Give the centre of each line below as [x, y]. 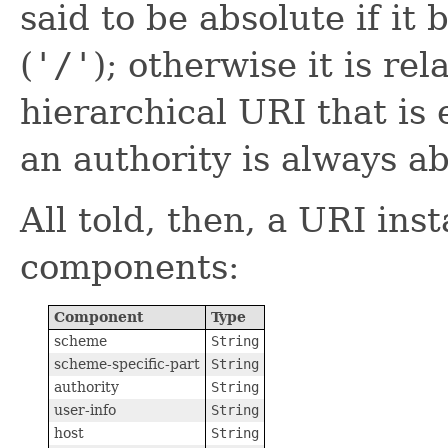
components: [129, 266]
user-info [85, 409]
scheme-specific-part [127, 363]
